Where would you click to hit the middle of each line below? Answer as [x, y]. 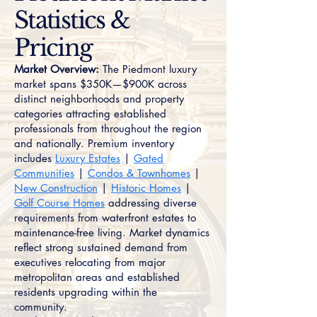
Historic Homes [146, 188]
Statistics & [72, 20]
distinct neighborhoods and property [99, 99]
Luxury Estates [88, 158]
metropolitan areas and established [97, 277]
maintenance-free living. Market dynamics [112, 232]
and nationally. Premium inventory [94, 143]
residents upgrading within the [86, 292]
